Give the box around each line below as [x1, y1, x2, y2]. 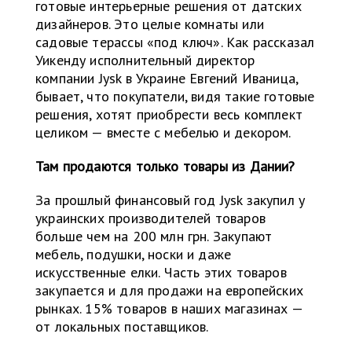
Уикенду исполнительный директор [35, 51, 255, 70]
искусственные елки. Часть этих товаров [35, 263, 287, 282]
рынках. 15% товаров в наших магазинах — [35, 299, 303, 318]
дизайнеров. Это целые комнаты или [35, 15, 264, 34]
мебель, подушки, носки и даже [35, 245, 232, 264]
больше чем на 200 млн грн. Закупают [35, 227, 273, 246]
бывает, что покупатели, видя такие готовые [35, 87, 315, 106]
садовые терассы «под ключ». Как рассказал [35, 33, 315, 52]
